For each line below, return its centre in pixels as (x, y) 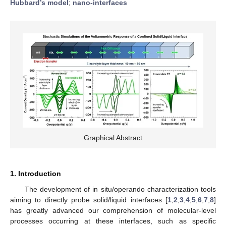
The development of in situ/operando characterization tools (120, 189)
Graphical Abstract (113, 138)
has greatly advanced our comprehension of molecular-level (113, 211)
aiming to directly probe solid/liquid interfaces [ (89, 200)
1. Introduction (36, 174)
